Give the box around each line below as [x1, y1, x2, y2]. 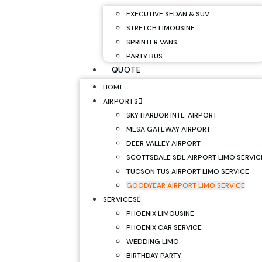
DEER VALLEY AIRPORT [126, 139, 201, 148]
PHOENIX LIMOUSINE [126, 209, 194, 218]
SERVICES [102, 195, 137, 204]
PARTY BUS [126, 51, 163, 61]
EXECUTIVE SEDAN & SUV [126, 9, 209, 19]
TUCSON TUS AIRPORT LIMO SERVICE [126, 167, 249, 176]
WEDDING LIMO [126, 237, 179, 246]
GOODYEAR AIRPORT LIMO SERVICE [126, 181, 245, 190]
